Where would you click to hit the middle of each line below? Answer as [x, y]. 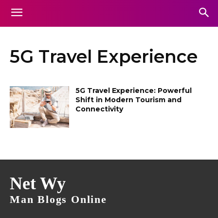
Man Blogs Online [58, 199]
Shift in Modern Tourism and [129, 100]
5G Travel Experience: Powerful [134, 91]
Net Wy [38, 183]
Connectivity [100, 109]
